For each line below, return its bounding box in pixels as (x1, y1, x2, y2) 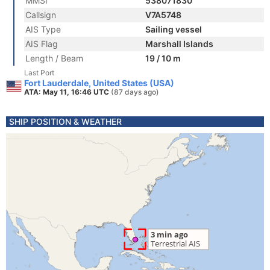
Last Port (24, 68, 54, 77)
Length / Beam (25, 53, 83, 63)
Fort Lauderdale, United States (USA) (24, 78, 174, 88)
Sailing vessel (145, 24, 202, 34)
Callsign (25, 10, 56, 20)
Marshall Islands (145, 39, 213, 49)
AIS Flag (25, 39, 58, 49)
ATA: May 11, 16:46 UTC (24, 87, 111, 96)
